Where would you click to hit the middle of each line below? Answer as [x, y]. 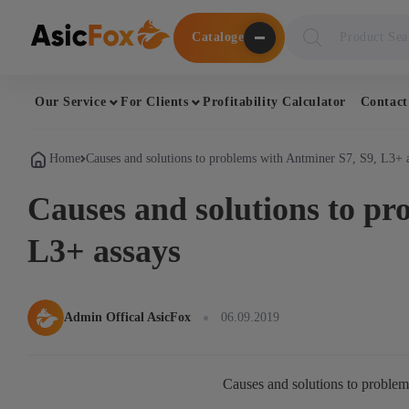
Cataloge [218, 37]
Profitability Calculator [274, 101]
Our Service [71, 101]
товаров [309, 41]
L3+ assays [104, 251]
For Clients [155, 101]
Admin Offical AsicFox [127, 317]
